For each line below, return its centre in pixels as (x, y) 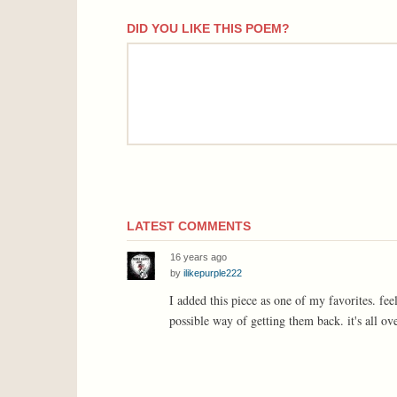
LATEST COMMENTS (189, 226)
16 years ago (198, 257)
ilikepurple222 (213, 273)
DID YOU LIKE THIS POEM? (208, 28)
